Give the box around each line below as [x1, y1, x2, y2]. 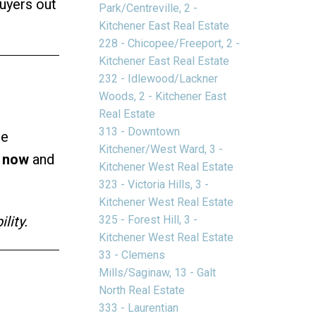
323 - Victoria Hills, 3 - [99, 177, 209, 191]
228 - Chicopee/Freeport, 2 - [99, 36, 241, 50]
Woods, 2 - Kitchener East [99, 89, 227, 103]
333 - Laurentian [99, 300, 179, 315]
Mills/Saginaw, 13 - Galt [99, 265, 217, 279]
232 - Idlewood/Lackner [99, 71, 219, 85]
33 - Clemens [99, 248, 166, 262]
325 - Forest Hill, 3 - [99, 212, 198, 226]
